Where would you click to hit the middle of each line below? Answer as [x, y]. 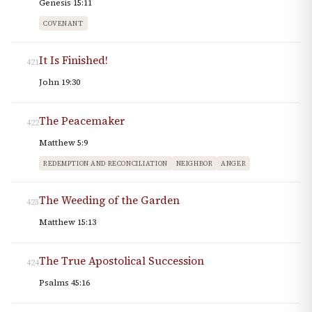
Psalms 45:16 [64, 283]
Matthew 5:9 [63, 143]
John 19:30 [60, 83]
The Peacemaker [82, 121]
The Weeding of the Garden [109, 201]
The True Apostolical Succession [122, 261]
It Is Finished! [73, 61]
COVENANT [63, 24]
